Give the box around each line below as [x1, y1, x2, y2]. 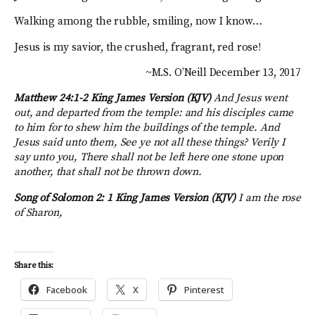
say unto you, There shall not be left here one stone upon [14, 150, 284, 165]
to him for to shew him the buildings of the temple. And [14, 121, 280, 135]
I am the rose [238, 191, 301, 205]
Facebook [46, 283, 87, 296]
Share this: [14, 259, 53, 271]
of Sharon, [14, 205, 63, 219]
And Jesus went [213, 91, 288, 105]
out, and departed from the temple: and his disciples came [14, 106, 294, 120]
